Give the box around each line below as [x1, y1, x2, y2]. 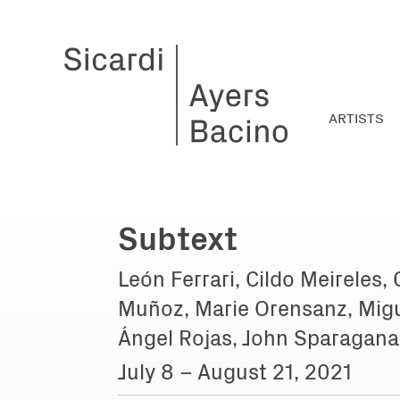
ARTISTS [329, 107, 384, 127]
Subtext [118, 212, 237, 259]
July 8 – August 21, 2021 [118, 354, 352, 386]
